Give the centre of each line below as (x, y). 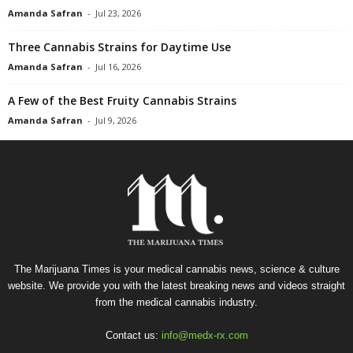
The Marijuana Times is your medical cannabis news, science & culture (176, 269)
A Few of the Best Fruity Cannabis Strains (122, 100)
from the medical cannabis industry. (176, 302)
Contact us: (133, 335)
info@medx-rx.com (204, 335)
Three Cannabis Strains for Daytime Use (119, 47)
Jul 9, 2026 (116, 120)
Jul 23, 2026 (118, 13)
